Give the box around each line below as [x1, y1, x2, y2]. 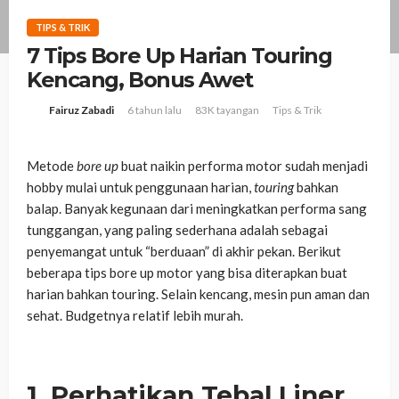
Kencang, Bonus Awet [27, 67, 253, 93]
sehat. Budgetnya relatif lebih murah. [27, 307, 243, 324]
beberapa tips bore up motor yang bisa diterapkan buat [27, 265, 347, 281]
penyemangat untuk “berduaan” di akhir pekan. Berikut [27, 243, 341, 260]
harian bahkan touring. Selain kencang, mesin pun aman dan [27, 286, 370, 303]
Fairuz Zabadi [49, 103, 114, 118]
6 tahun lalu [127, 102, 182, 117]
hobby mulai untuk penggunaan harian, [27, 179, 254, 196]
